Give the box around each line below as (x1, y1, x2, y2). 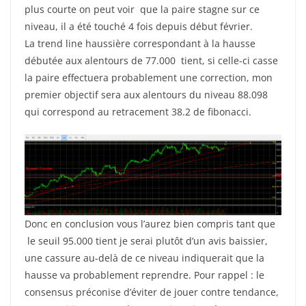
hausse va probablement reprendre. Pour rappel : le (25, 268, 264, 282)
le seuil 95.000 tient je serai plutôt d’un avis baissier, (25, 234, 268, 248)
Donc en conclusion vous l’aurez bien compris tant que (25, 217, 275, 231)
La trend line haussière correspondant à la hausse (25, 37, 258, 51)
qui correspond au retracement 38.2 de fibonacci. (25, 105, 251, 119)
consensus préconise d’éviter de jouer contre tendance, (25, 286, 279, 299)
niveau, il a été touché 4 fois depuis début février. (25, 20, 253, 33)
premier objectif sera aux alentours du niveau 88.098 (25, 88, 268, 102)
